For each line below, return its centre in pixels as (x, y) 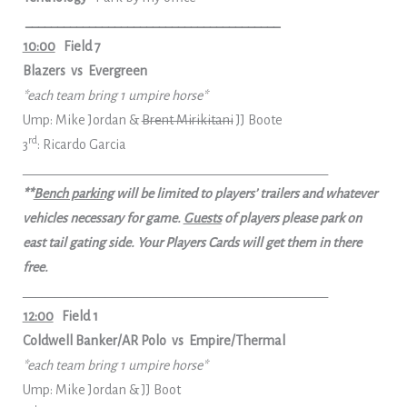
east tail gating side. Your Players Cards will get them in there (192, 243)
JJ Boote (258, 120)
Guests (202, 218)
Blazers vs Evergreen (84, 71)
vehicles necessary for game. (103, 218)
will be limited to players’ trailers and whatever (245, 194)
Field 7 (82, 46)
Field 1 (79, 316)
